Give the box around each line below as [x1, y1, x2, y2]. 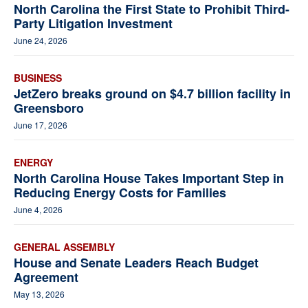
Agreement [14, 268, 78, 287]
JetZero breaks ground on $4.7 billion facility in [14, 85, 291, 103]
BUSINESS [14, 71, 62, 85]
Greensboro [14, 99, 84, 118]
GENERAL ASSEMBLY [14, 240, 115, 254]
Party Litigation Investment [14, 14, 173, 33]
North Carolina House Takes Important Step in [14, 169, 284, 188]
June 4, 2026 [14, 203, 63, 216]
